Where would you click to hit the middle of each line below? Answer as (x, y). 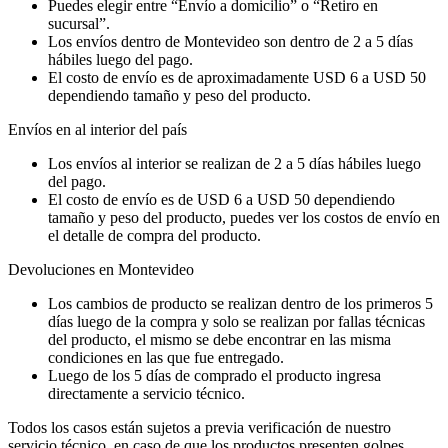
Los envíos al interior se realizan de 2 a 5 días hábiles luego (234, 163)
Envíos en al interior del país (97, 129)
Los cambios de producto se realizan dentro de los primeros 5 (240, 303)
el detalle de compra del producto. (154, 235)
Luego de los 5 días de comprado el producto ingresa (214, 375)
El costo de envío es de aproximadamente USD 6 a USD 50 (237, 77)
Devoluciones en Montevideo (101, 269)
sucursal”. (79, 23)
